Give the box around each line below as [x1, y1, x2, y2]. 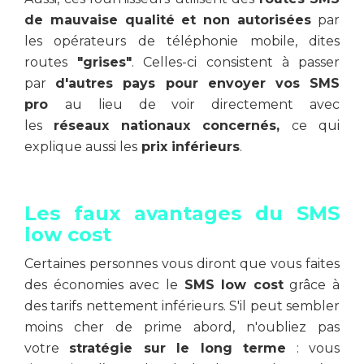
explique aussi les [24, 139, 137, 154]
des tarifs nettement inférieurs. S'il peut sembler [24, 298, 340, 314]
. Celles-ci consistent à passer [132, 54, 340, 70]
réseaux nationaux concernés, [54, 118, 292, 133]
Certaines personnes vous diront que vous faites [24, 256, 340, 271]
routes [24, 54, 67, 70]
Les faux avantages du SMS [24, 201, 340, 225]
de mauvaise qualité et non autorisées [24, 12, 312, 28]
